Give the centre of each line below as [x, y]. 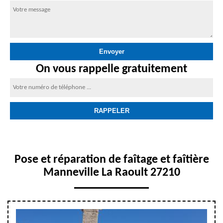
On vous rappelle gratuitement [111, 69]
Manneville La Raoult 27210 [111, 173]
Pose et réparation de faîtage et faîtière [111, 160]
